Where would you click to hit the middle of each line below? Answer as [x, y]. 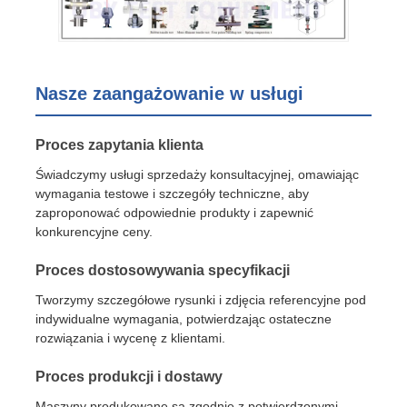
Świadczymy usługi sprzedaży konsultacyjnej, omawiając [198, 175]
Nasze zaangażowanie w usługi [170, 94]
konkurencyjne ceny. [94, 232]
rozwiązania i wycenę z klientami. [131, 338]
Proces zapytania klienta [120, 145]
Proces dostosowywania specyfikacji [163, 271]
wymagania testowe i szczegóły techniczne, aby [173, 194]
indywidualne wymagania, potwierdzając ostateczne [184, 319]
